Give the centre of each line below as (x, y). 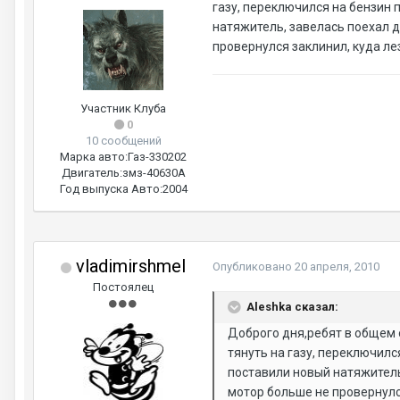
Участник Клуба (123, 108)
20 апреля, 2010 (337, 267)
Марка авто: (94, 157)
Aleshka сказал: (292, 306)
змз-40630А (154, 173)
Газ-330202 (157, 157)
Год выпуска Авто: (111, 189)
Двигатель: (92, 173)
